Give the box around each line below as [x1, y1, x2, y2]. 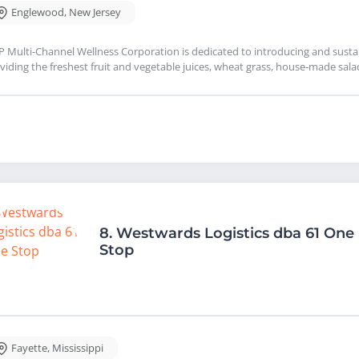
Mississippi [52, 340, 103, 355]
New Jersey [69, 5, 121, 20]
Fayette [11, 340, 47, 355]
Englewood [11, 5, 64, 20]
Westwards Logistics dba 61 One [116, 224, 354, 242]
